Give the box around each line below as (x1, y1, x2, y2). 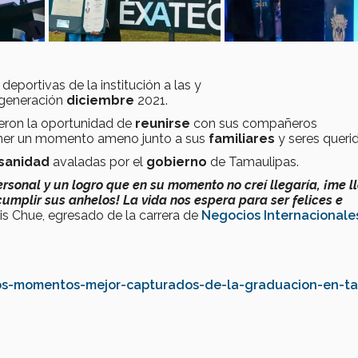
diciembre (63, 93, 134, 109)
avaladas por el (50, 154, 146, 170)
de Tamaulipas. (207, 154, 302, 170)
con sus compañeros (190, 116, 317, 132)
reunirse (135, 116, 190, 132)
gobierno (146, 154, 207, 170)
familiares (209, 131, 275, 147)
